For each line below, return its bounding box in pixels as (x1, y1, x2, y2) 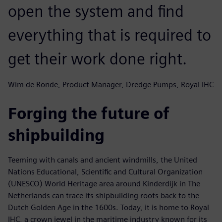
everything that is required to (8, 25, 211, 45)
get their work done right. (8, 49, 187, 68)
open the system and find (8, 1, 184, 21)
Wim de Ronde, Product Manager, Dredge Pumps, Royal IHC (8, 79, 214, 89)
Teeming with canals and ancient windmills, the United (8, 155, 197, 165)
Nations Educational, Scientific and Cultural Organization (8, 166, 203, 176)
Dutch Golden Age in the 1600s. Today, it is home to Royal (8, 202, 209, 212)
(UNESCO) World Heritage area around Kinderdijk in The (8, 178, 200, 188)
